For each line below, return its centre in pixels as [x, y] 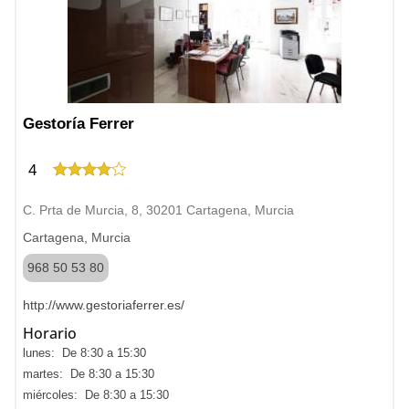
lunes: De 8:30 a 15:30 [84, 353]
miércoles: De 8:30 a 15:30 [96, 395]
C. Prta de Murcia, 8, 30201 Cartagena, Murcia [158, 210]
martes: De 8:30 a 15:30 [89, 374]
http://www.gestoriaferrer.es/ [104, 305]
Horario [50, 333]
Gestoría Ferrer [79, 124]
